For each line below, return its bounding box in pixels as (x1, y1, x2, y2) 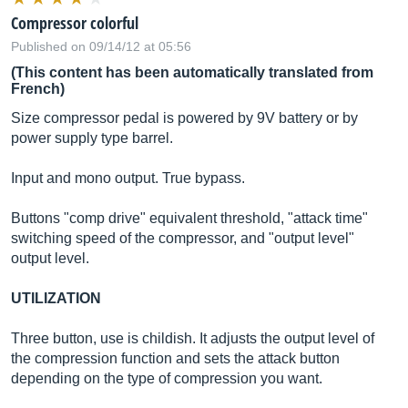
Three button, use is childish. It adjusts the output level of (11, 331, 374, 346)
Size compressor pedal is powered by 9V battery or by (11, 110, 358, 126)
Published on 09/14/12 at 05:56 (11, 39, 191, 54)
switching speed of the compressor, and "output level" (11, 230, 354, 246)
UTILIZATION (11, 291, 101, 306)
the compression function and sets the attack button (11, 351, 340, 366)
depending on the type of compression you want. (11, 371, 322, 386)
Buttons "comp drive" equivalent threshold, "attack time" (11, 210, 368, 226)
